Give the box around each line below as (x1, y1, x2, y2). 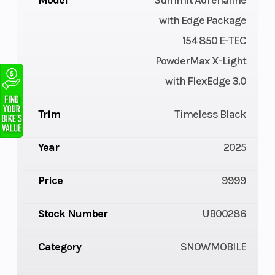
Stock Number (37, 207, 107, 221)
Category (37, 240, 81, 254)
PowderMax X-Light (155, 54, 247, 68)
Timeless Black (174, 107, 247, 122)
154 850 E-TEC (182, 34, 247, 48)
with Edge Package (159, 14, 247, 28)
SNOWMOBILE (180, 240, 247, 254)
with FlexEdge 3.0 (165, 74, 247, 88)
